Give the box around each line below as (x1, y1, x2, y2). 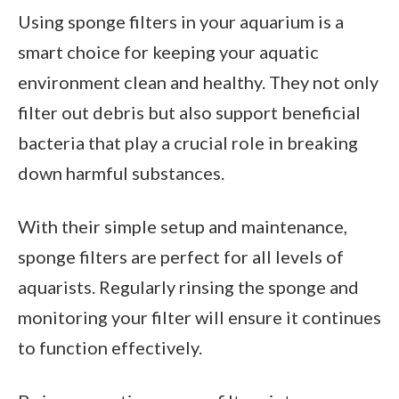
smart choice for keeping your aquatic (18, 40, 319, 62)
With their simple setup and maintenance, (18, 215, 347, 237)
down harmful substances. (18, 161, 224, 183)
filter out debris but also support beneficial (18, 101, 361, 123)
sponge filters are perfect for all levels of (18, 245, 344, 267)
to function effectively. (18, 336, 202, 358)
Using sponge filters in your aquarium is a (18, 10, 344, 32)
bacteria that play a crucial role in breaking (18, 131, 358, 153)
